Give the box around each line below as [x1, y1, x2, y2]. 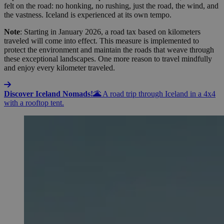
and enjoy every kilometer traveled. [4, 63, 115, 72]
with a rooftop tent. [4, 98, 64, 107]
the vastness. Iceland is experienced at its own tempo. [4, 10, 171, 19]
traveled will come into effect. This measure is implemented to [4, 36, 199, 45]
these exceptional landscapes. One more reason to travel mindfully [4, 54, 212, 63]
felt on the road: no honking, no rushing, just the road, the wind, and [4, 1, 218, 10]
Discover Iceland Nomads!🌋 [4, 89, 101, 98]
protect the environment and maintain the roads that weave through [4, 45, 214, 54]
